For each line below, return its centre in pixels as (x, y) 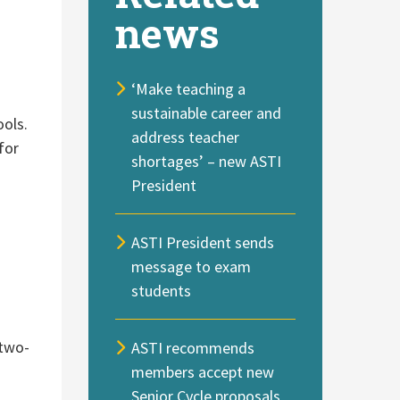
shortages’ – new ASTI (207, 161)
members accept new (203, 371)
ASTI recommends (193, 347)
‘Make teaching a (189, 88)
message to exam (192, 266)
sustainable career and (207, 112)
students (162, 290)
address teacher (186, 137)
